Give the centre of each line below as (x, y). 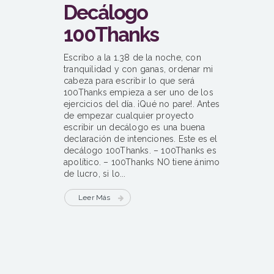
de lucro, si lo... (95, 174)
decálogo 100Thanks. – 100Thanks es (140, 151)
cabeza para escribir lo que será (129, 81)
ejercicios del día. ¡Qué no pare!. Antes (142, 104)
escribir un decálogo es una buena (135, 128)
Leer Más (94, 198)
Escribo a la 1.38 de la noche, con (132, 58)
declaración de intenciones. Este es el (141, 139)
